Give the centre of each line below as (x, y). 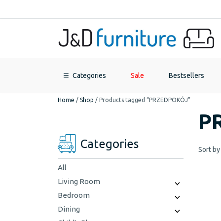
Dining (69, 209)
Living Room (79, 181)
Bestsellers (186, 75)
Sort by (209, 149)
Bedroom (74, 195)
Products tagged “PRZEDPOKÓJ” (145, 100)
